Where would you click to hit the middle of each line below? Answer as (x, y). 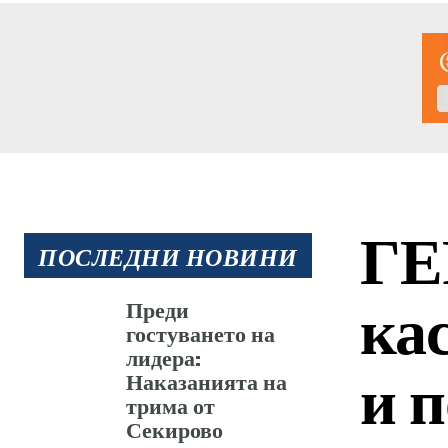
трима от (171, 405)
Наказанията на (207, 381)
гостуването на (201, 333)
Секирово (175, 429)
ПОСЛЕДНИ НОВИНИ (168, 256)
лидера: (164, 357)
